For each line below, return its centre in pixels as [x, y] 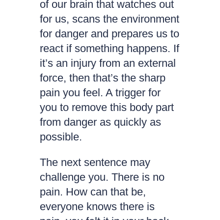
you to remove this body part [107, 107]
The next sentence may [95, 162]
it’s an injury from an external [108, 63]
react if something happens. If [109, 48]
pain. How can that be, [93, 192]
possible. [61, 137]
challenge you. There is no [102, 177]
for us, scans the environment [109, 19]
